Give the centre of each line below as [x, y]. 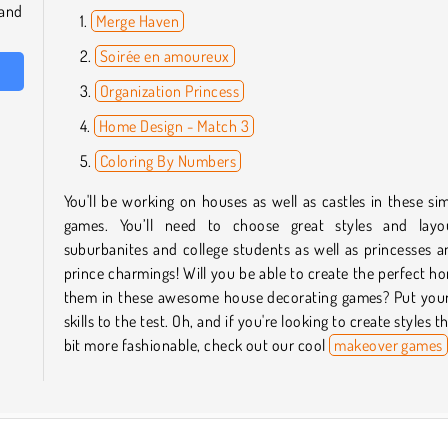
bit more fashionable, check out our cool [196, 344]
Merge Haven [137, 20]
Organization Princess [169, 90]
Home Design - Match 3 [173, 125]
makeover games [388, 344]
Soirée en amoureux [164, 55]
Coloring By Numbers [168, 160]
